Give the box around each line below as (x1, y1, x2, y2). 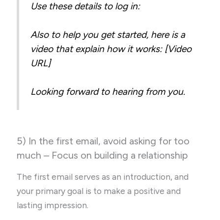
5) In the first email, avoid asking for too (17, 135, 190, 147)
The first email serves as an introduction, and (17, 171, 189, 182)
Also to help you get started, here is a (30, 29, 186, 41)
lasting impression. (17, 200, 89, 210)
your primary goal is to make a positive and (17, 186, 181, 196)
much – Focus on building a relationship (17, 149, 188, 161)
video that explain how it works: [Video (30, 43, 192, 55)
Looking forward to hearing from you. (30, 86, 186, 98)
